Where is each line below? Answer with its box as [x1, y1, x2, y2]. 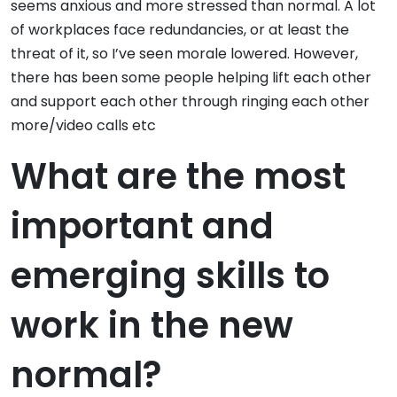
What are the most [11, 152, 346, 202]
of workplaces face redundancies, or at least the [11, 19, 349, 41]
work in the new [11, 300, 293, 351]
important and [11, 201, 274, 252]
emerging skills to [11, 251, 330, 301]
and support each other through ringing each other [11, 91, 370, 113]
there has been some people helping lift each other [11, 67, 371, 89]
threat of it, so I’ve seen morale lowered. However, [11, 43, 358, 65]
